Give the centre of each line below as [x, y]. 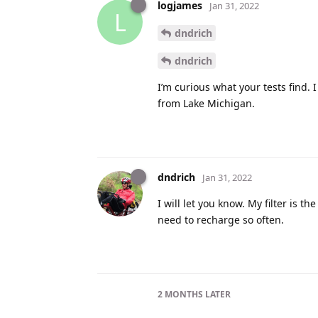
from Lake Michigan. [206, 103]
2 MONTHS [180, 294]
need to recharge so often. [221, 219]
